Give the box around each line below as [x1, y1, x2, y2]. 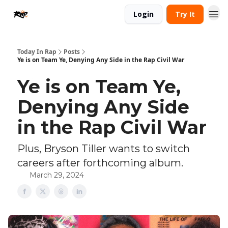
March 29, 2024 [30, 170, 84, 180]
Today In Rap [17, 47, 56, 56]
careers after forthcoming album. [17, 157, 183, 169]
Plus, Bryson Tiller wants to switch [17, 142, 190, 155]
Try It [175, 9, 195, 19]
